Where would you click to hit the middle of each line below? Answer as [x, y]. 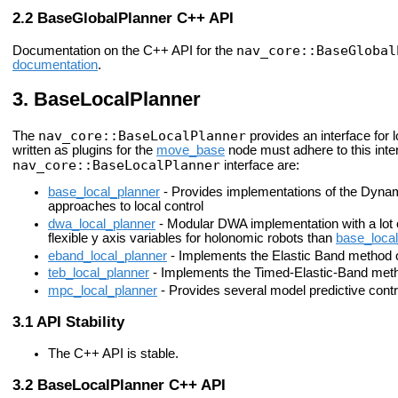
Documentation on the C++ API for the [124, 51]
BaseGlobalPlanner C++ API [135, 18]
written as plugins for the [84, 150]
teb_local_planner [99, 273]
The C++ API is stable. [113, 354]
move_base [191, 150]
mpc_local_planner [103, 290]
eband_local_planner [107, 255]
